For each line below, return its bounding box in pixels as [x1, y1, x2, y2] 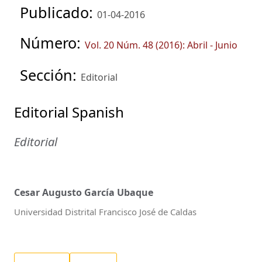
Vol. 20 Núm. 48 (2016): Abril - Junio [85, 39, 237, 52]
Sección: [20, 65, 81, 85]
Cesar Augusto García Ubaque [14, 186, 153, 199]
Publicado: [20, 2, 97, 23]
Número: [20, 33, 85, 53]
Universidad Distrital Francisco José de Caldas [14, 206, 196, 218]
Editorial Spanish [14, 102, 124, 122]
